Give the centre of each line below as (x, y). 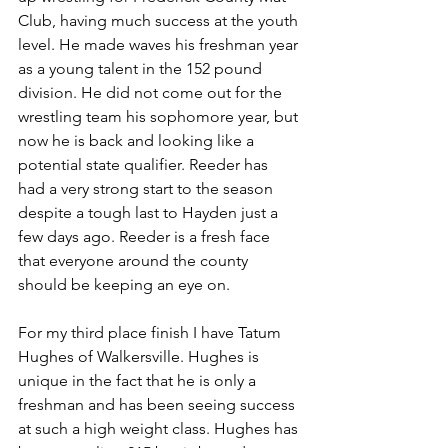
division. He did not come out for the (152, 93)
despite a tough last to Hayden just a (150, 213)
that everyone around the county (135, 261)
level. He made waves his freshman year (160, 45)
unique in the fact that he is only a (139, 381)
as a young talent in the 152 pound (142, 69)
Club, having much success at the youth (160, 21)
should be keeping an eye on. (124, 285)
